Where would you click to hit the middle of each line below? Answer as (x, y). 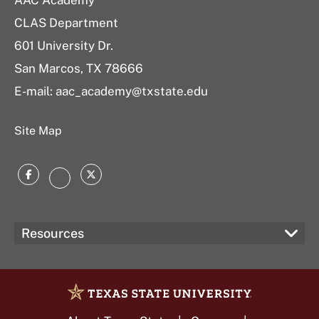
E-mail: (35, 91)
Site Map (38, 131)
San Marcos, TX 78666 (79, 68)
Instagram (93, 181)
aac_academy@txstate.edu (132, 91)
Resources (53, 233)
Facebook (59, 178)
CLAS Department (66, 23)
